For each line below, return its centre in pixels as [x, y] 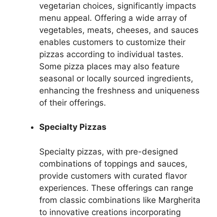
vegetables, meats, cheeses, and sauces [119, 30]
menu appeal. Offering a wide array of [113, 18]
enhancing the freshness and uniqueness [119, 90]
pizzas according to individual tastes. [111, 54]
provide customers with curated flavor [113, 176]
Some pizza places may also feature [109, 66]
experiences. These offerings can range [116, 188]
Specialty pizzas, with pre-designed [109, 151]
